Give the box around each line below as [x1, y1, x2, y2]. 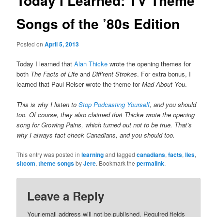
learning [81, 150, 104, 159]
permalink [137, 158, 165, 168]
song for [16, 120, 42, 129]
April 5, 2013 [45, 39, 79, 48]
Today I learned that [16, 59, 75, 68]
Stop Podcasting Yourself [78, 99, 150, 109]
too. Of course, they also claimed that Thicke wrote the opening [16, 109, 195, 119]
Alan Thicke [74, 59, 108, 68]
